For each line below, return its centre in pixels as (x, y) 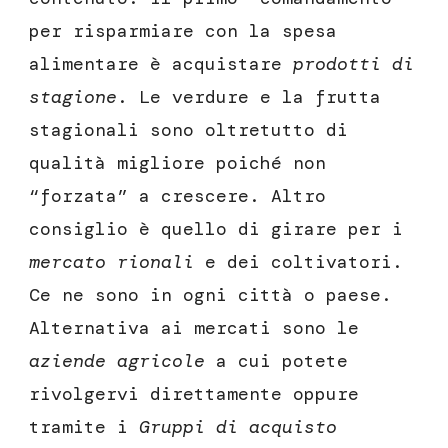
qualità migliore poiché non (177, 163)
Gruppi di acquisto (238, 427)
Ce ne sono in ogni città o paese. (210, 295)
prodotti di (353, 64)
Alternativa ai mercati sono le (194, 328)
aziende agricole (122, 361)
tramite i (84, 427)
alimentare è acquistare (161, 64)
